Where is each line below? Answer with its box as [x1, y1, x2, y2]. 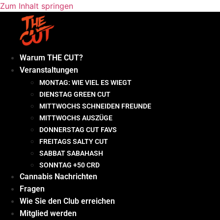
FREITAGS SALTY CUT [39, 137, 108, 145]
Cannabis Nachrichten [20, 171, 97, 181]
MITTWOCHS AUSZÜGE [39, 113, 112, 122]
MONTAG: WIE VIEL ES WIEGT [39, 78, 132, 86]
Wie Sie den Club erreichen [20, 196, 115, 206]
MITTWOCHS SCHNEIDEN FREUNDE [39, 102, 151, 110]
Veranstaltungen [20, 65, 78, 75]
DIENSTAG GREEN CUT [39, 90, 110, 98]
